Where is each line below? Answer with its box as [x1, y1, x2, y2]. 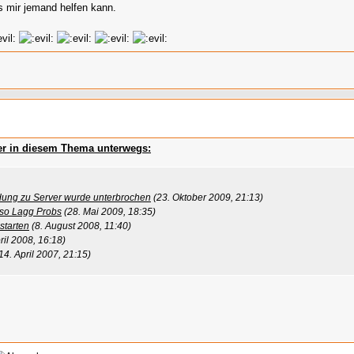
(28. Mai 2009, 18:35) [64, 206, 156, 218]
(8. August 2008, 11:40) [32, 220, 131, 232]
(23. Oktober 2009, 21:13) [153, 192, 263, 204]
